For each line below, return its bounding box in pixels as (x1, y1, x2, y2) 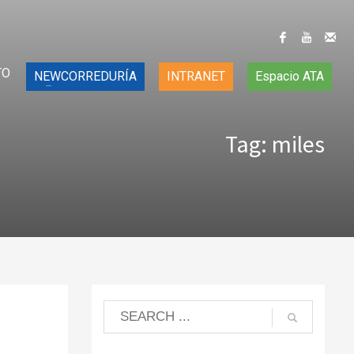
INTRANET (167, 69, 225, 84)
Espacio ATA (255, 69, 324, 84)
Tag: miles (225, 129, 325, 159)
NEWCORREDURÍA (34, 69, 137, 84)
